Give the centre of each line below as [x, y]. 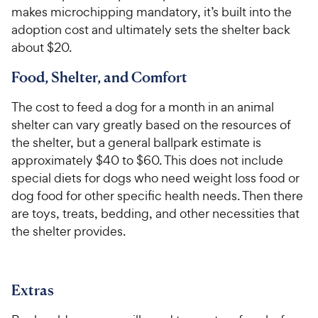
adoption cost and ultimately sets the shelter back [151, 30]
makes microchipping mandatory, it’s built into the [152, 12]
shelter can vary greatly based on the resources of [151, 125]
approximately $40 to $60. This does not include [147, 160]
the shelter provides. [68, 231]
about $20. [42, 48]
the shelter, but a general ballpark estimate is [136, 143]
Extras [33, 290]
